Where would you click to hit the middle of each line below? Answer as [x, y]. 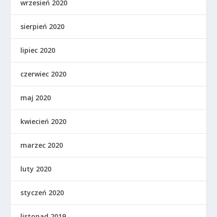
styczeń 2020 [42, 193]
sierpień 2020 [43, 26]
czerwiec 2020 [44, 74]
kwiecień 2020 [44, 121]
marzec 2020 [42, 145]
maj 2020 [36, 98]
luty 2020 [36, 169]
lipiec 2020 [38, 50]
